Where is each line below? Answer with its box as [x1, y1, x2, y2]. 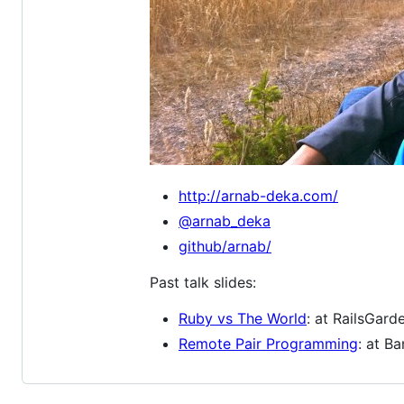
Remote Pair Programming [179, 335, 358, 353]
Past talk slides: [150, 273, 256, 292]
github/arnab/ [179, 237, 271, 256]
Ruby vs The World [179, 309, 307, 328]
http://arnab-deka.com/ [179, 187, 338, 206]
